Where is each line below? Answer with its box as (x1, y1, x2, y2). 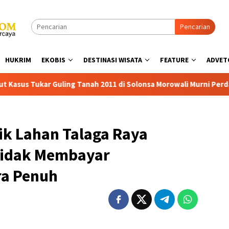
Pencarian (180, 22, 210, 31)
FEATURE (160, 55, 189, 64)
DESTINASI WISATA (83, 55, 142, 64)
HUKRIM (5, 55, 31, 64)
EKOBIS (41, 55, 65, 64)
